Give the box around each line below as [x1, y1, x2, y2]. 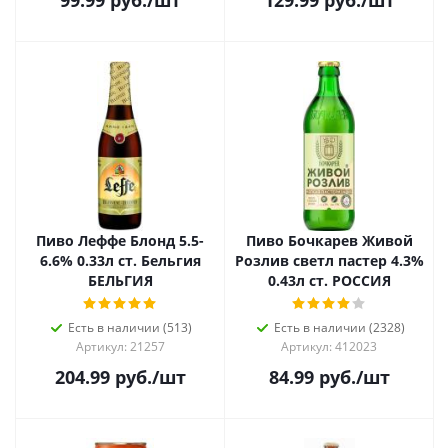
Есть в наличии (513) [68, 319, 192, 336]
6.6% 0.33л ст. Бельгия [39, 251, 201, 270]
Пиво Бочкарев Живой [245, 231, 413, 250]
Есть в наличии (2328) [273, 319, 405, 336]
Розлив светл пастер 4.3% [234, 251, 424, 270]
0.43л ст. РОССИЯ [267, 271, 391, 290]
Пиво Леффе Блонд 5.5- [36, 231, 204, 250]
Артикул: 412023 [281, 338, 377, 355]
